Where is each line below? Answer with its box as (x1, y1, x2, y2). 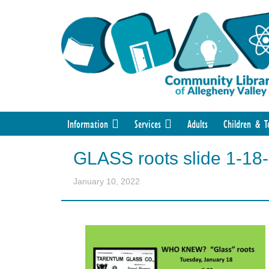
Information (67, 116, 108, 131)
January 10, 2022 (73, 177, 140, 187)
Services (134, 116, 161, 131)
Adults (187, 116, 208, 131)
